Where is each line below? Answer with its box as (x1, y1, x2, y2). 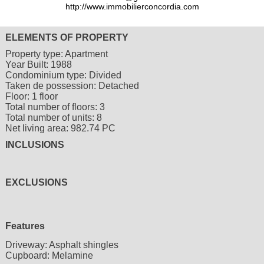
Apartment (64, 49, 108, 60)
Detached (98, 81, 139, 91)
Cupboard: (5, 250, 49, 261)
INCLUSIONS (5, 140, 64, 150)
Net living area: (5, 123, 71, 134)
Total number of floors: (5, 102, 100, 113)
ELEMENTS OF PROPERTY (5, 32, 128, 43)
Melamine (51, 250, 93, 261)
